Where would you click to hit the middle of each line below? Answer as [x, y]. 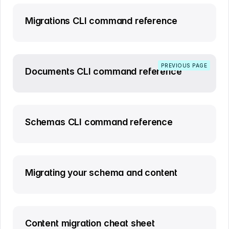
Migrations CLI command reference [101, 21]
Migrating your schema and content [101, 173]
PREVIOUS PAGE [184, 65]
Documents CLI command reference [104, 71]
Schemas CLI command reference [99, 122]
